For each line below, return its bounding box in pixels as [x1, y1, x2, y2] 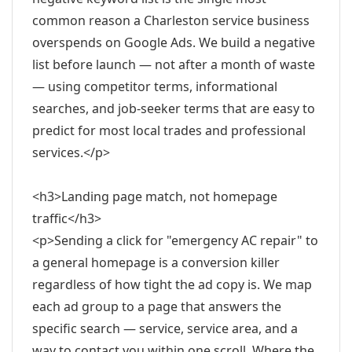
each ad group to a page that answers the [32, 298, 281, 315]
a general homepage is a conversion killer [32, 254, 280, 271]
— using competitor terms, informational [32, 78, 277, 95]
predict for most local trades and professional [32, 122, 306, 139]
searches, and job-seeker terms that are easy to [32, 100, 315, 117]
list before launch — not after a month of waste [32, 56, 315, 73]
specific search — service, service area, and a [32, 320, 298, 337]
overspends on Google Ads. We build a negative [32, 34, 315, 51]
